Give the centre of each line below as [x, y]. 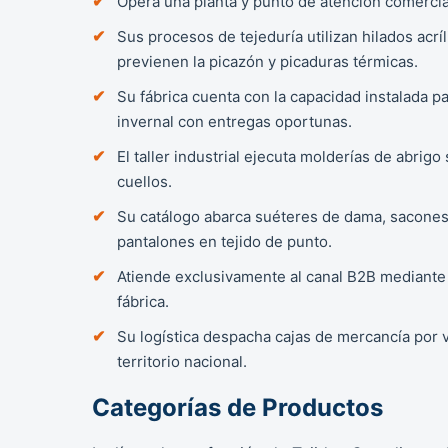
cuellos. [144, 181]
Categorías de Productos [237, 407]
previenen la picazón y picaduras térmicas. [267, 61]
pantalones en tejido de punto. [224, 241]
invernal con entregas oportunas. [234, 121]
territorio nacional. [182, 361]
